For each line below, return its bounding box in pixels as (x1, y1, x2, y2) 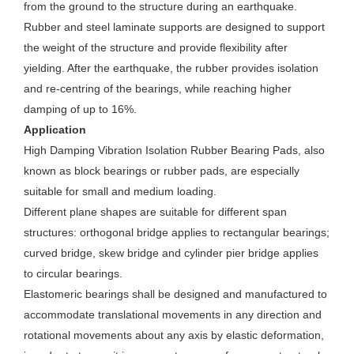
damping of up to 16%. (24, 103, 137, 116)
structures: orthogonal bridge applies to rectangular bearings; (24, 226, 330, 239)
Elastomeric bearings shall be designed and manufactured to (24, 288, 327, 301)
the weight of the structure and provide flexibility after (24, 41, 288, 55)
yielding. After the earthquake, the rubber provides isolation (24, 62, 318, 75)
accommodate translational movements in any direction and (24, 308, 322, 322)
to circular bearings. (24, 267, 122, 281)
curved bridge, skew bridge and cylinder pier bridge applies (24, 247, 318, 260)
